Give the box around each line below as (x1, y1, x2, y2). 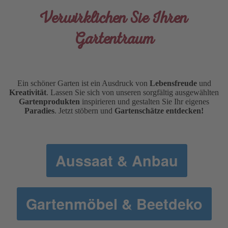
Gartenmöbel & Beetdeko (25, 193, 203, 214)
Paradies (24, 106, 54, 115)
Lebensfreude (149, 78, 199, 88)
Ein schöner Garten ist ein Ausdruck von (17, 78, 150, 88)
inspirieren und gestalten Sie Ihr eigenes (82, 97, 209, 106)
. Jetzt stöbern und (54, 106, 112, 115)
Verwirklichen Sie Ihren (40, 8, 188, 29)
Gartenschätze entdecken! (112, 106, 204, 115)
